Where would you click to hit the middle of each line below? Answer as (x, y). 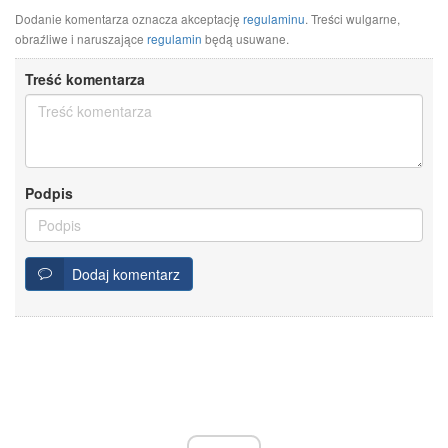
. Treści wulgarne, (352, 19)
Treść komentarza (85, 79)
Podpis (49, 193)
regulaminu (274, 19)
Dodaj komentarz (122, 274)
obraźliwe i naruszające (81, 39)
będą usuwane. (245, 39)
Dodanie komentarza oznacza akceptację (129, 19)
